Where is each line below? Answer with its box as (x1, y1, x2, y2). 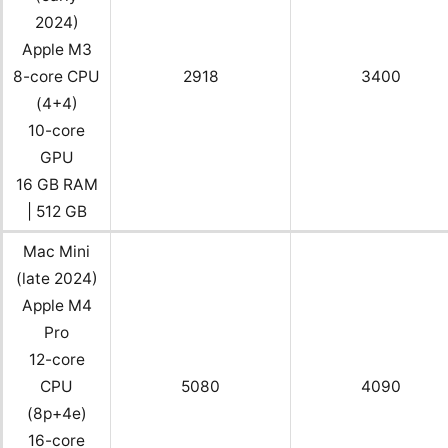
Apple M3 (21, 40, 92, 60)
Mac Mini (23, 242, 90, 262)
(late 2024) (15, 269, 98, 289)
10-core (28, 121, 85, 141)
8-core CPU (13, 67, 100, 87)
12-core (28, 350, 85, 370)
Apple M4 (21, 296, 92, 316)
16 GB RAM (15, 175, 98, 195)
